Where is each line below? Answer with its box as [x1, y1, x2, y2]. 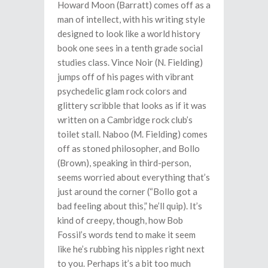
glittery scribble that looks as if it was [57, 100, 206, 111]
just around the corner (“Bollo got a [57, 186, 197, 197]
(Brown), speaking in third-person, [57, 157, 191, 168]
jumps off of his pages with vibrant [57, 71, 194, 82]
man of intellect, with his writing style [57, 14, 205, 25]
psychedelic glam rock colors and [57, 86, 187, 96]
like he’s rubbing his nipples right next [57, 243, 205, 254]
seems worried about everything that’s [57, 172, 210, 182]
